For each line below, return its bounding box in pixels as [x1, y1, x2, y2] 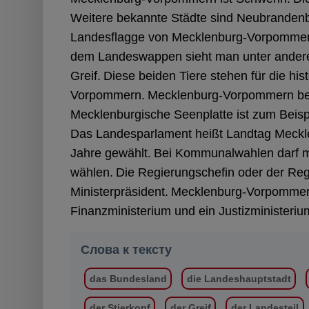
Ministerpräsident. [70, 185, 168, 199]
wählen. [70, 166, 113, 179]
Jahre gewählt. [70, 146, 151, 160]
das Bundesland [89, 272, 167, 284]
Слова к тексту [81, 243, 172, 257]
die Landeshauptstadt [186, 272, 291, 284]
